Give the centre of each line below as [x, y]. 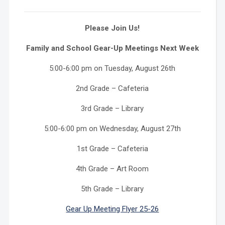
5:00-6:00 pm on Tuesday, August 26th [113, 68]
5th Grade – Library [113, 189]
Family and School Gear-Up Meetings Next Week [112, 48]
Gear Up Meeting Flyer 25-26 [113, 209]
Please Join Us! [113, 28]
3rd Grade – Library [113, 108]
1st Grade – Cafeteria [112, 148]
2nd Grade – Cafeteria [113, 88]
